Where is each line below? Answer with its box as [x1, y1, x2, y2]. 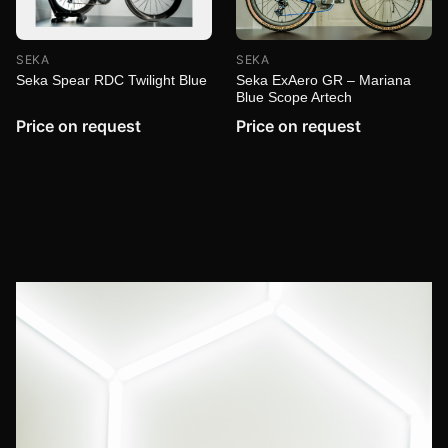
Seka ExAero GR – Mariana [236, 71, 411, 88]
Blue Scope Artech [236, 88, 352, 105]
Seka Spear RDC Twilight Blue [16, 71, 207, 88]
